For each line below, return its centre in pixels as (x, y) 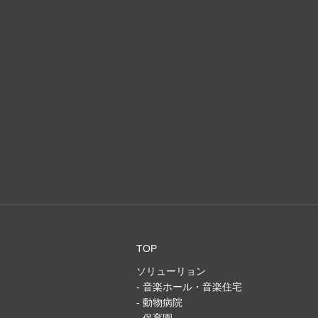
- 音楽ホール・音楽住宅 (189, 287)
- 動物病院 (159, 302)
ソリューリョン (171, 271)
